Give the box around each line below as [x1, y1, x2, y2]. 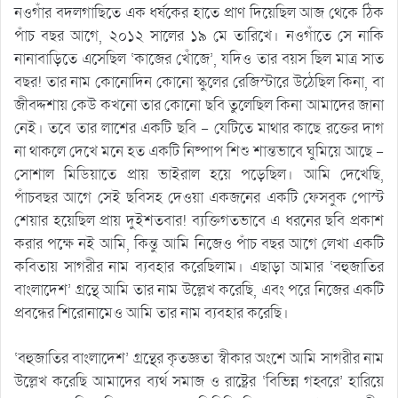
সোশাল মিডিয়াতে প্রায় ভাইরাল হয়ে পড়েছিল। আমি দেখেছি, [14, 163, 384, 185]
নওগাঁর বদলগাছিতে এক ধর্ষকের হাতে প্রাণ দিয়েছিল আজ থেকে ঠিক [14, 2, 384, 23]
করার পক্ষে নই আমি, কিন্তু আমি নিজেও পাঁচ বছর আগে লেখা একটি [14, 233, 384, 254]
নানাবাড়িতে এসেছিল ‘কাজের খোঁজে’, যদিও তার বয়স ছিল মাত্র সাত [14, 48, 384, 69]
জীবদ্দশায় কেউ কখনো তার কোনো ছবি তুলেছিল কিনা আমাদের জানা [14, 94, 384, 115]
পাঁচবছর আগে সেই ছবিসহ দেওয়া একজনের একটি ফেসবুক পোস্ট [14, 187, 384, 208]
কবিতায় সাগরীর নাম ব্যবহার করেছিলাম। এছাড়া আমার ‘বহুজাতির [14, 256, 384, 277]
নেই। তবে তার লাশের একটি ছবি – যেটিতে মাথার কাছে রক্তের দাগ [14, 117, 384, 139]
